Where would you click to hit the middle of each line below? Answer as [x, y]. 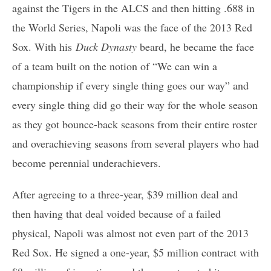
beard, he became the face [197, 46]
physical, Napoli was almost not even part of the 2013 [130, 233]
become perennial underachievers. [87, 162]
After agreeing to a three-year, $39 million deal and [125, 194]
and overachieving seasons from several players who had [135, 143]
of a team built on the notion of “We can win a [115, 66]
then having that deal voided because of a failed [116, 213]
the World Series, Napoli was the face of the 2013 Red [132, 27]
